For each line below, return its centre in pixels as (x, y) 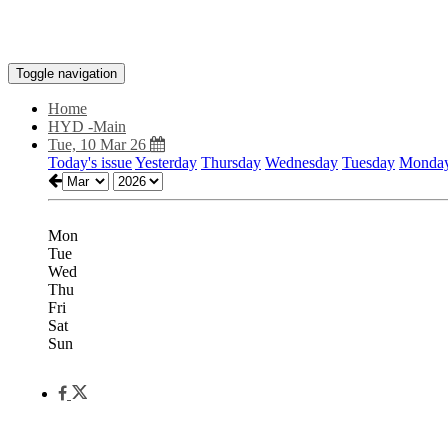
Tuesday (368, 162)
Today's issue (90, 162)
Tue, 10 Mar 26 (99, 144)
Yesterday (166, 162)
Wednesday (301, 162)
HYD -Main (87, 126)
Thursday (231, 162)
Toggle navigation (66, 73)
